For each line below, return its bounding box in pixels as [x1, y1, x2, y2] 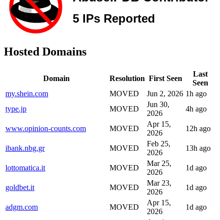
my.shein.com [5, 89, 48, 98]
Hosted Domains [4, 45, 86, 58]
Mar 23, [147, 178, 171, 187]
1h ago [186, 89, 207, 98]
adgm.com [5, 202, 38, 211]
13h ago [186, 143, 211, 152]
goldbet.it [5, 183, 34, 192]
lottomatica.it [5, 163, 45, 172]
